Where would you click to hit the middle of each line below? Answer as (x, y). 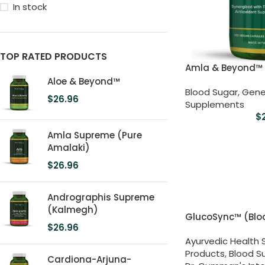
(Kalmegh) (73, 209)
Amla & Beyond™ (224, 67)
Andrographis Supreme (101, 197)
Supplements (214, 104)
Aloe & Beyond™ (84, 81)
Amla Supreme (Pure (95, 135)
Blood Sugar (211, 92)
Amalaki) (69, 147)
